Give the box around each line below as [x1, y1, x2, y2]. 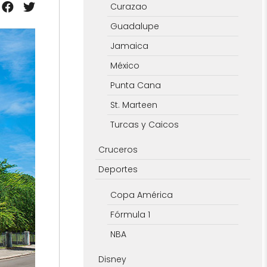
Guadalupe [110, 20, 159, 32]
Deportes [98, 163, 138, 175]
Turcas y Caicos [110, 118, 179, 131]
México [110, 59, 139, 72]
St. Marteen [110, 98, 157, 111]
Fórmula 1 [110, 208, 150, 221]
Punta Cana [110, 79, 161, 91]
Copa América [110, 188, 173, 201]
